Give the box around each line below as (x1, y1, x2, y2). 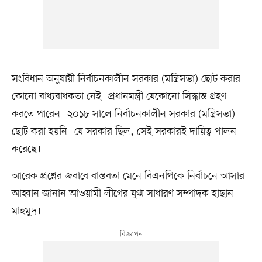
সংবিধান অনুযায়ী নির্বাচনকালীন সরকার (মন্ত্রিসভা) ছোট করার (11, 72, 240, 87)
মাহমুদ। (11, 204, 41, 219)
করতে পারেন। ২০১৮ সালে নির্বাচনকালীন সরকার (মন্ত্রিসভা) (11, 107, 235, 122)
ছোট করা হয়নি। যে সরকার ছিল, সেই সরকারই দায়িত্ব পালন (11, 125, 236, 139)
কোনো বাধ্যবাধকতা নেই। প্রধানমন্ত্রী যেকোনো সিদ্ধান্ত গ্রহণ (11, 89, 226, 104)
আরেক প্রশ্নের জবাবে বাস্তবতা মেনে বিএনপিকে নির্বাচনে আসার (11, 169, 244, 184)
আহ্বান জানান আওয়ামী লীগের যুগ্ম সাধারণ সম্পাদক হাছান (11, 187, 233, 201)
